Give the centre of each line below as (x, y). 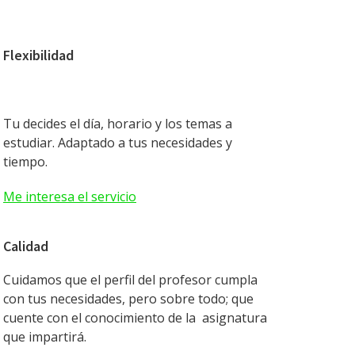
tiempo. (25, 162)
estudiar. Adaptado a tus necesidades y (118, 143)
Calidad (26, 246)
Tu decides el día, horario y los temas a (118, 124)
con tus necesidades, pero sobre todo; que (128, 299)
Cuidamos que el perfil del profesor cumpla (130, 280)
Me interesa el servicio (70, 197)
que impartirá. (45, 337)
